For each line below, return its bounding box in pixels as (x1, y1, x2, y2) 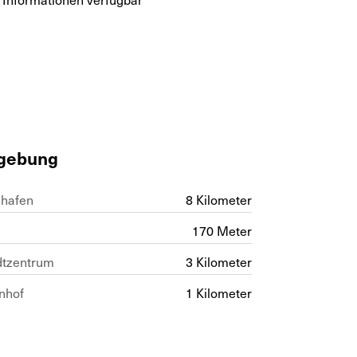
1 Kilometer (186, 283, 253, 302)
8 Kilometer (186, 190, 253, 209)
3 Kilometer (186, 252, 253, 271)
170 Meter (192, 221, 253, 240)
